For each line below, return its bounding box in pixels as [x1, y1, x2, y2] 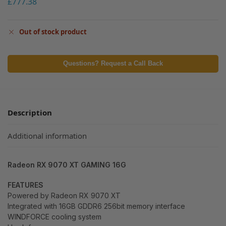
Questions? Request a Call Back [63, 60, 163, 68]
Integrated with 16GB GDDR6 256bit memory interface [8, 202, 185, 211]
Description [8, 107, 52, 118]
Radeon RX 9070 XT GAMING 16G [8, 160, 126, 169]
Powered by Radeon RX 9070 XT [8, 191, 121, 200]
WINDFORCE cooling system [8, 212, 101, 221]
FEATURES [8, 181, 43, 190]
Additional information [8, 130, 87, 141]
